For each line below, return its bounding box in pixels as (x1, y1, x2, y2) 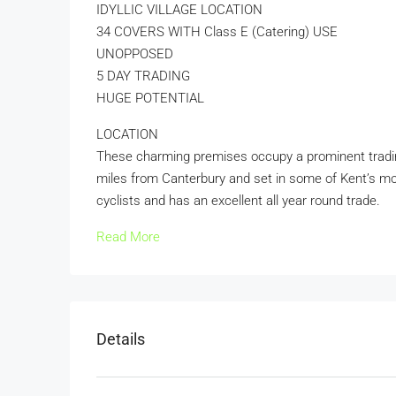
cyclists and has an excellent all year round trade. (96, 192, 380, 209)
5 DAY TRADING (96, 67, 190, 84)
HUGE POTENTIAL (96, 89, 204, 106)
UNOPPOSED (96, 45, 173, 62)
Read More (96, 228, 160, 245)
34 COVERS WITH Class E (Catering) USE (96, 23, 338, 40)
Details (96, 329, 145, 348)
